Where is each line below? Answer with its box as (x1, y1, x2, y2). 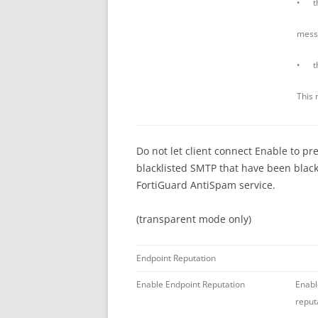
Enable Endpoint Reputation (136, 278, 245, 290)
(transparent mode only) (136, 212, 251, 226)
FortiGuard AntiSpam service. (136, 177, 275, 192)
